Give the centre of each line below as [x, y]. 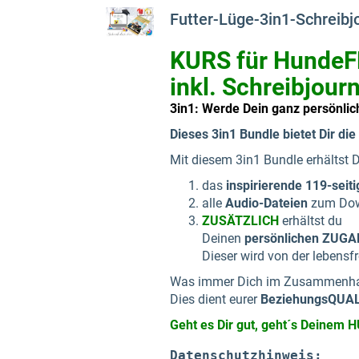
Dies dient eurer [215, 299]
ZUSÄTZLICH [240, 221]
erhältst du [314, 221]
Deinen [223, 238]
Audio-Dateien [266, 203]
